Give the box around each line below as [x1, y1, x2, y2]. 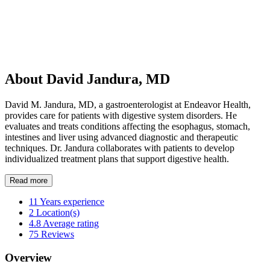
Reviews [41, 228, 74, 239]
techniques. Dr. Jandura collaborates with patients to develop [5, 142, 234, 153]
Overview [5, 251, 52, 264]
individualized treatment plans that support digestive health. [5, 153, 229, 164]
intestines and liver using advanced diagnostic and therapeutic [5, 131, 238, 142]
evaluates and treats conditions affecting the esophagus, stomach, [5, 121, 250, 131]
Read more [10, 175, 48, 185]
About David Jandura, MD [5, 71, 170, 87]
